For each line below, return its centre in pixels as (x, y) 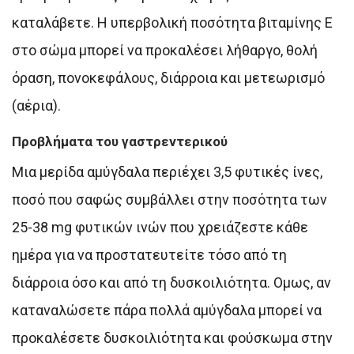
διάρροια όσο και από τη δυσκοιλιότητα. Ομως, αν (171, 282)
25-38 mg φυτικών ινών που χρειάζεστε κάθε (160, 227)
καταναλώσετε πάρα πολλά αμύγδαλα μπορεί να (167, 310)
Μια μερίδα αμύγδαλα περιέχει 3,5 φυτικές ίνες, (167, 171)
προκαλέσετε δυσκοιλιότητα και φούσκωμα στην (172, 337)
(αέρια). (36, 105)
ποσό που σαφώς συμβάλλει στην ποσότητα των (169, 199)
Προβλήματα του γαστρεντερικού (120, 141)
